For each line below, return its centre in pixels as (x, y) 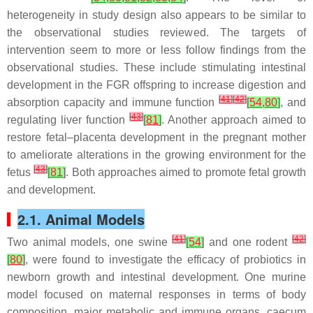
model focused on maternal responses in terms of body (156, 294)
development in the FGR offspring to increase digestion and (156, 85)
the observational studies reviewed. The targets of (156, 32)
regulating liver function (68, 120)
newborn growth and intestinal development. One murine (156, 277)
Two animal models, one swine (90, 242)
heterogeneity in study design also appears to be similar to (156, 15)
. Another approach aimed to (234, 120)
